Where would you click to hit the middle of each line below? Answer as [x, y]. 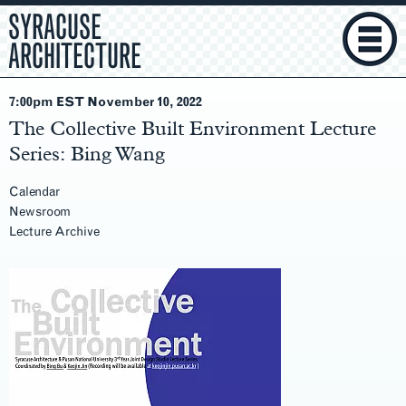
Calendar [34, 192]
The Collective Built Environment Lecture [193, 128]
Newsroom [40, 212]
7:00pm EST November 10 [89, 102]
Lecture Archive [54, 232]
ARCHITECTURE [75, 56]
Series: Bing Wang [87, 153]
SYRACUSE [55, 27]
